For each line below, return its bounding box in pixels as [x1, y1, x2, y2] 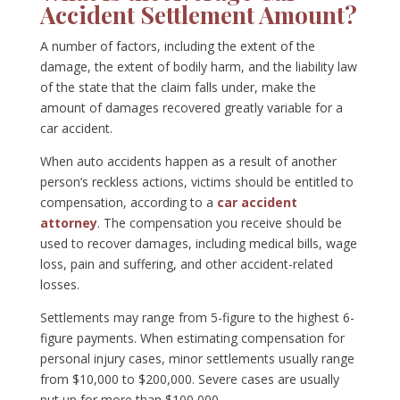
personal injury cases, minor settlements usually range [39, 350, 354, 368]
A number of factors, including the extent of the [39, 37, 315, 55]
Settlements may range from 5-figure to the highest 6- [39, 309, 354, 327]
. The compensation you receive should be [96, 214, 342, 232]
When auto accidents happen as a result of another [39, 153, 337, 171]
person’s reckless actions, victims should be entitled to [39, 173, 354, 191]
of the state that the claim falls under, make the [39, 79, 316, 96]
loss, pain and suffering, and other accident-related [39, 255, 333, 273]
